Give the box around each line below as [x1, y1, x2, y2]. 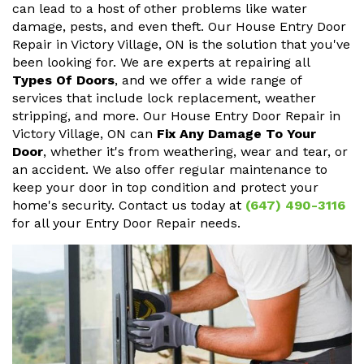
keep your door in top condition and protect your [12, 180, 318, 196]
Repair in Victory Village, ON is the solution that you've [12, 37, 350, 53]
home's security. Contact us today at [12, 197, 245, 214]
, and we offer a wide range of [115, 72, 301, 89]
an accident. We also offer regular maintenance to [12, 162, 327, 178]
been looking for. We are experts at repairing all [12, 54, 310, 71]
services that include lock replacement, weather [12, 90, 316, 106]
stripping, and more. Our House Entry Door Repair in [12, 108, 340, 124]
